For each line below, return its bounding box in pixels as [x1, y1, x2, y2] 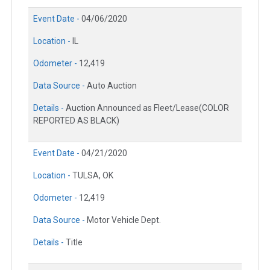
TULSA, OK [72, 171, 113, 181]
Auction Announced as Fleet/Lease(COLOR [66, 103, 229, 113]
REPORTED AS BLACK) [33, 116, 119, 126]
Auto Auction [87, 81, 137, 91]
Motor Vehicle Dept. [87, 215, 161, 225]
